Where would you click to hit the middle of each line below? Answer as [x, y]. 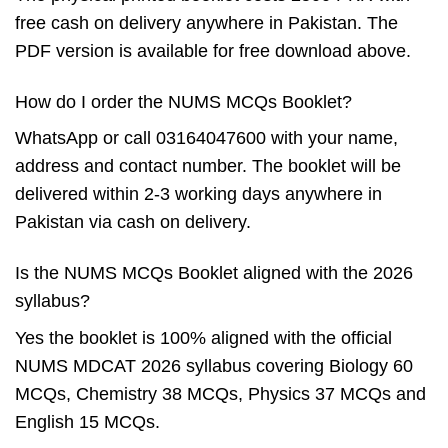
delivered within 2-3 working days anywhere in [198, 194]
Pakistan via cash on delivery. [133, 222]
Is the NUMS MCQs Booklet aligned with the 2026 [214, 273]
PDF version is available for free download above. [213, 50]
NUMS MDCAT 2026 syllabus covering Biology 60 [214, 366]
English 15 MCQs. [87, 422]
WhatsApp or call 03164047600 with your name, [206, 138]
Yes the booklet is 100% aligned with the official [203, 338]
